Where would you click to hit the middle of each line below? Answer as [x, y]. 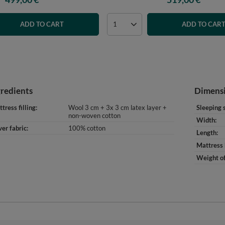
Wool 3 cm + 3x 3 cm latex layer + [118, 107]
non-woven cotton [94, 116]
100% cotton [87, 128]
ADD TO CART [42, 24]
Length [206, 133]
